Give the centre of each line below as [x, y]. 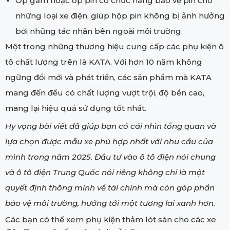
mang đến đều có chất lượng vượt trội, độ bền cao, [105, 92]
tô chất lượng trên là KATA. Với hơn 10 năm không [104, 62]
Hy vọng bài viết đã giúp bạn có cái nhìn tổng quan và [111, 126]
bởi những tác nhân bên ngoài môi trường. [99, 31]
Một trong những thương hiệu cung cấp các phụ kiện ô [114, 46]
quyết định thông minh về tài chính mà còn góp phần [110, 187]
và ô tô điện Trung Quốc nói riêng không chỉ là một [105, 172]
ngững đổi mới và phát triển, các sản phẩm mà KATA [108, 77]
